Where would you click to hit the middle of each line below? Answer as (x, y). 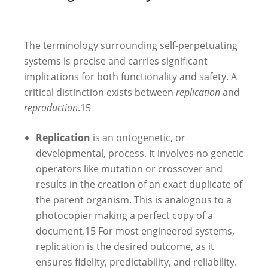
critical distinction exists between (100, 92)
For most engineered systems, (165, 231)
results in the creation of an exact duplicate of (139, 184)
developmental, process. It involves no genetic (140, 153)
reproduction (51, 107)
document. (60, 231)
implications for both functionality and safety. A (130, 76)
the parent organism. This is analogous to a (134, 200)
